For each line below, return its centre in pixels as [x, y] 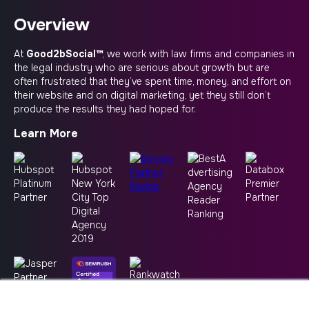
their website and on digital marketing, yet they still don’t [142, 95]
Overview [58, 25]
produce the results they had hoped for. [105, 109]
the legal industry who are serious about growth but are [142, 68]
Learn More [46, 133]
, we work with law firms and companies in [199, 54]
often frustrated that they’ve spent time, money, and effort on [152, 81]
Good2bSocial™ [64, 54]
